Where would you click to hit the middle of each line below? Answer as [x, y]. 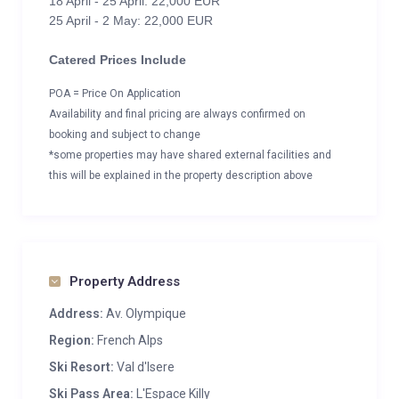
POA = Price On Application [115, 94]
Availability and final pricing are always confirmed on [177, 114]
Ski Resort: [81, 367]
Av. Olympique [145, 313]
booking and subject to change [125, 134]
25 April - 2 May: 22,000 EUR [131, 20]
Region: [72, 340]
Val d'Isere [146, 367]
